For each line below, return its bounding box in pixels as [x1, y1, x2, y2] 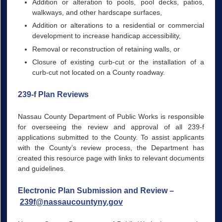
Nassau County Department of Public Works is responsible [17, 112, 205, 120]
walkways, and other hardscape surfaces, [32, 8, 162, 17]
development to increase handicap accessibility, [32, 32, 181, 40]
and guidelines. [17, 164, 67, 172]
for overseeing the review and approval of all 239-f [17, 122, 205, 131]
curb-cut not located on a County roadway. [32, 68, 165, 76]
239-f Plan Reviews [17, 90, 89, 99]
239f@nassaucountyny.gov [19, 197, 123, 206]
